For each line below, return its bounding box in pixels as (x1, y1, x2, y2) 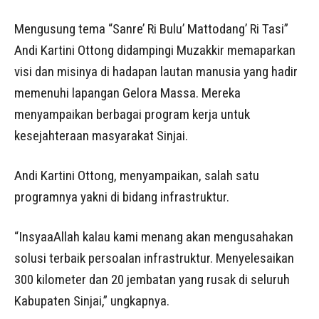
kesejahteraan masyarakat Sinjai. (14, 127, 188, 144)
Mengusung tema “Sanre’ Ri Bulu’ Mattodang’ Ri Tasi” (14, 21, 288, 37)
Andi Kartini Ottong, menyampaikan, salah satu (14, 167, 259, 184)
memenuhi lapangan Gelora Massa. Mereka (14, 85, 241, 101)
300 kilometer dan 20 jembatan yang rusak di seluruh (14, 271, 290, 288)
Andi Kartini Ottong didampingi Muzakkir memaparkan (14, 42, 296, 58)
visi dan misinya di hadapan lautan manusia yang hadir (14, 63, 298, 80)
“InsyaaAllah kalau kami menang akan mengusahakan (14, 229, 293, 245)
